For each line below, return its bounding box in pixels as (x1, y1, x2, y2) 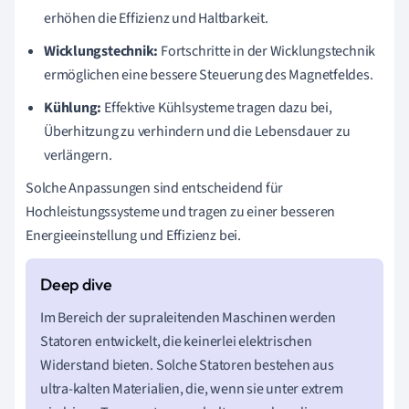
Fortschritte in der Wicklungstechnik (158, 40, 376, 61)
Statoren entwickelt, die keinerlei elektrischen (40, 330, 312, 351)
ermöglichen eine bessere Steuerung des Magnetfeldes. (44, 64, 373, 85)
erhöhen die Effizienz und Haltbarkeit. (44, 7, 268, 28)
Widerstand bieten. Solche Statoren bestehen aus (40, 354, 334, 375)
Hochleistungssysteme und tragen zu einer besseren (26, 201, 336, 222)
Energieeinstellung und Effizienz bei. (26, 225, 241, 246)
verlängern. (44, 144, 112, 165)
